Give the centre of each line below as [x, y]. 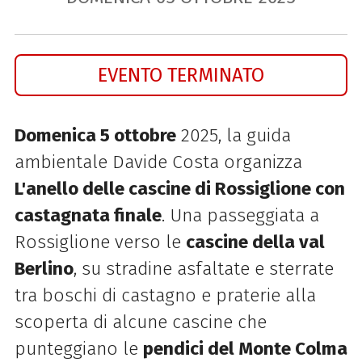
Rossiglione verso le [100, 242]
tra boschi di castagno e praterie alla [165, 296]
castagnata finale [88, 216]
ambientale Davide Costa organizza [158, 162]
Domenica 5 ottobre [95, 136]
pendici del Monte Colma [245, 349]
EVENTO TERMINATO [181, 75]
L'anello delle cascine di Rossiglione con [179, 189]
